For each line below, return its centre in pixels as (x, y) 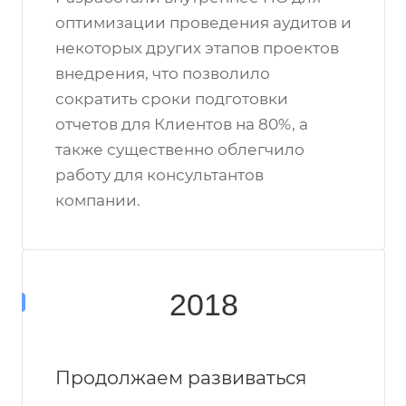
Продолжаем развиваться (181, 377)
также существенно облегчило (180, 150)
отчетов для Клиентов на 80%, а (182, 124)
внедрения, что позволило (163, 73)
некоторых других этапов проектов (197, 48)
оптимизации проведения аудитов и (203, 23)
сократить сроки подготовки (172, 99)
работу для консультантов (159, 175)
